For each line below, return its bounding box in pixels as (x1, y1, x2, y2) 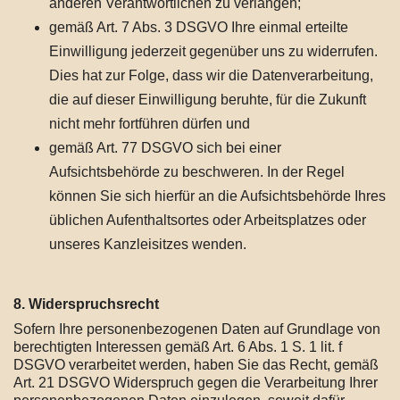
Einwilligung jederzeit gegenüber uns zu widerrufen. (49, 44, 378, 59)
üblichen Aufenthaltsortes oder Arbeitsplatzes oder (49, 212, 366, 228)
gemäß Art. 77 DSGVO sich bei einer (49, 140, 281, 155)
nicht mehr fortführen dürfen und (49, 116, 250, 131)
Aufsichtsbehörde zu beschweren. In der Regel (49, 164, 345, 179)
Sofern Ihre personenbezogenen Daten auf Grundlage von (13, 321, 380, 337)
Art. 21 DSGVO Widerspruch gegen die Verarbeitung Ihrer (13, 375, 378, 390)
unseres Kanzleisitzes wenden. (49, 237, 246, 252)
